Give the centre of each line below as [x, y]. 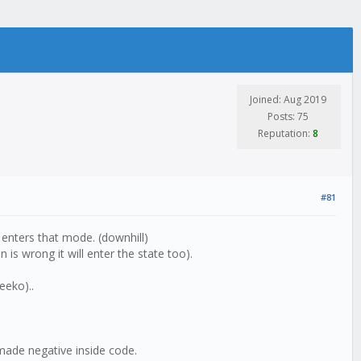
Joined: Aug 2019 [288, 100]
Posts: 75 [288, 117]
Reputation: [285, 134]
